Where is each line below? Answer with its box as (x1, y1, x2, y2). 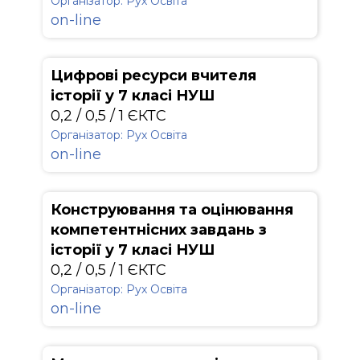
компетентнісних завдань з (51, 221, 267, 239)
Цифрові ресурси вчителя (51, 67, 256, 84)
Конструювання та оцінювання (51, 201, 293, 219)
